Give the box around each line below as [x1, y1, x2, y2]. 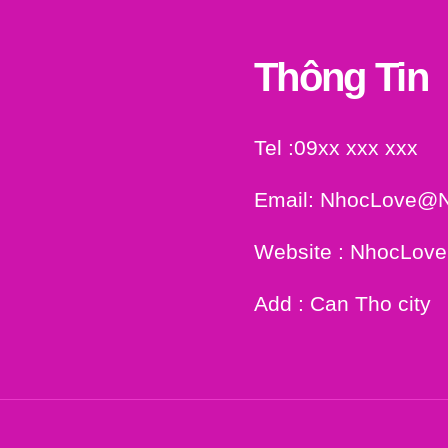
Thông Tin [254, 54, 429, 99]
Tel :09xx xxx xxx [254, 135, 418, 159]
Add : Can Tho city [254, 291, 431, 315]
